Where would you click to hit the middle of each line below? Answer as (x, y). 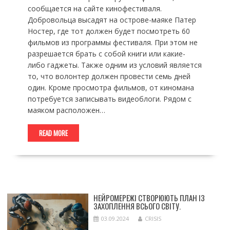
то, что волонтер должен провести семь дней (109, 76)
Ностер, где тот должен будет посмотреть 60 (109, 31)
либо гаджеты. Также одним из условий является (114, 65)
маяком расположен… (66, 110)
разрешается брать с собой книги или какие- (106, 54)
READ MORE (53, 133)
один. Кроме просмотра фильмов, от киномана (111, 88)
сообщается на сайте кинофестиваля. (94, 9)
